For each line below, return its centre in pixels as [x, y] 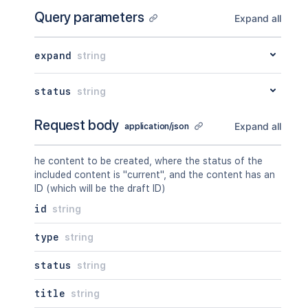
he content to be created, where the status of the [148, 161]
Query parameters [89, 17]
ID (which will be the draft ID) [100, 188]
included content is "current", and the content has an [155, 175]
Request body [77, 125]
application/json [157, 126]
